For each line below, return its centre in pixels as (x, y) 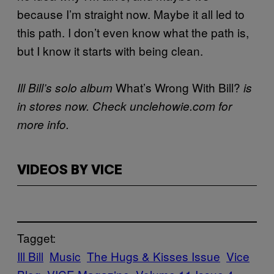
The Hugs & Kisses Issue (154, 256)
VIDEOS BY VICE (70, 170)
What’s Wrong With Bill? (178, 87)
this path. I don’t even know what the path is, (133, 32)
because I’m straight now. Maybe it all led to (131, 13)
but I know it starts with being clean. (110, 50)
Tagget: (36, 237)
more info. (43, 124)
